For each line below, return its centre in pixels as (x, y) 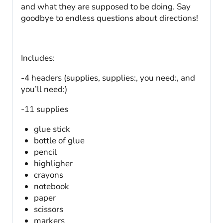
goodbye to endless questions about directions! (110, 18)
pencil (45, 152)
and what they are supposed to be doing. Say (106, 7)
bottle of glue (59, 141)
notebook (51, 187)
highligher (53, 164)
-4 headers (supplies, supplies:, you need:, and (108, 78)
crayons (48, 175)
